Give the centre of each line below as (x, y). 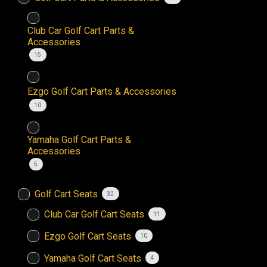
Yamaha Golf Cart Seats (93, 258)
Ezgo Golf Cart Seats (88, 236)
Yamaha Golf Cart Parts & (79, 140)
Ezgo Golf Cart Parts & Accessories (102, 91)
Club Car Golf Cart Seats (94, 215)
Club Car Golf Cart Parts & (81, 30)
